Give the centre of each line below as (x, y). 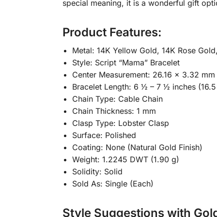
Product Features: (112, 32)
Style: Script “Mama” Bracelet (126, 63)
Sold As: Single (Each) (113, 184)
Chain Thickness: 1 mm (114, 111)
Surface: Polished (104, 135)
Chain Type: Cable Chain (117, 99)
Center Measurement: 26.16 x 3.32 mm (143, 75)
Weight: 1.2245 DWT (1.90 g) (125, 160)
